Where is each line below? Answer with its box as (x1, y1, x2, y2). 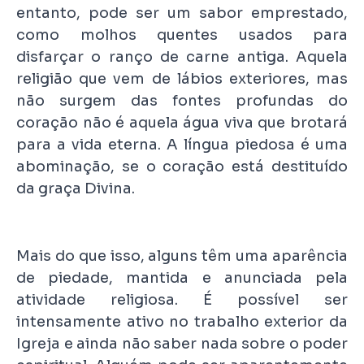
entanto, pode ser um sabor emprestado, (16, 3, 348, 22)
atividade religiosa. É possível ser (16, 290, 348, 309)
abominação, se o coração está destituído (16, 157, 348, 175)
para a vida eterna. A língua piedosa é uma (16, 135, 348, 154)
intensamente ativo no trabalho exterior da (16, 312, 348, 331)
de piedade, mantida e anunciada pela (16, 268, 348, 287)
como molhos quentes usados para (16, 25, 348, 44)
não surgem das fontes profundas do (16, 91, 348, 110)
